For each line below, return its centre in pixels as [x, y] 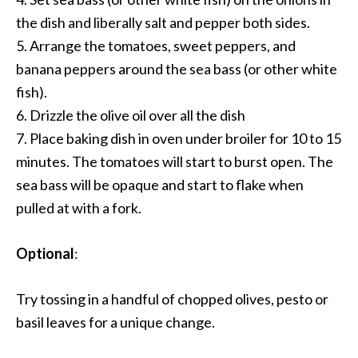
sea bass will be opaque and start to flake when [160, 185]
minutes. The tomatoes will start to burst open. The [175, 161]
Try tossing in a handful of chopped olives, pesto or [172, 299]
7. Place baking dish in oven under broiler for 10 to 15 [179, 138]
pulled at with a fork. [79, 208]
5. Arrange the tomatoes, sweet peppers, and [156, 46]
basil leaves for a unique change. [115, 322]
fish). [32, 92]
